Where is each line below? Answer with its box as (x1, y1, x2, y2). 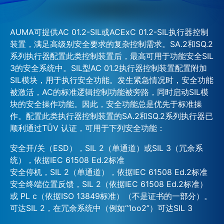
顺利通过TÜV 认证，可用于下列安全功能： (10, 122, 165, 133)
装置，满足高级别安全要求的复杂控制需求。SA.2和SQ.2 (10, 38, 213, 49)
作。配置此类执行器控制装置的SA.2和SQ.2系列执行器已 (10, 110, 213, 121)
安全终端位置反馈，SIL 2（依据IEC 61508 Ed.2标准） (10, 178, 207, 189)
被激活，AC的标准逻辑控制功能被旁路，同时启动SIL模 (10, 86, 208, 97)
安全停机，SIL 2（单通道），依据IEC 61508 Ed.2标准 (10, 166, 207, 177)
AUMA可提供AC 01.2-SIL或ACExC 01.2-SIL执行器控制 (10, 26, 208, 37)
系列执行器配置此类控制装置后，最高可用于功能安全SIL (10, 50, 213, 61)
